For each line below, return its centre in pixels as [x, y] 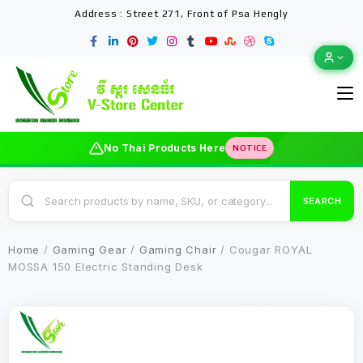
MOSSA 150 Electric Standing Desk [106, 267]
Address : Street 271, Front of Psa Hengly [181, 14]
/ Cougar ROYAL [265, 250]
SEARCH [322, 201]
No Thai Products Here [164, 148]
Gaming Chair [178, 250]
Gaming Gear [90, 250]
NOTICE [250, 148]
